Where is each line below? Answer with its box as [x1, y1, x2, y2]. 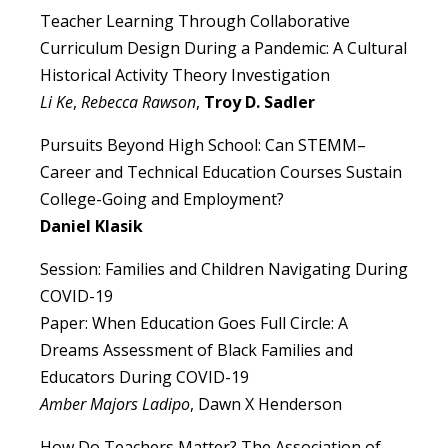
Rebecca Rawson [81, 91, 196, 114]
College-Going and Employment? [40, 188, 284, 211]
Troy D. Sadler [204, 91, 315, 114]
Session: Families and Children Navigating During [40, 258, 408, 281]
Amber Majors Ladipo [40, 393, 190, 416]
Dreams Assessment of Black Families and [40, 339, 353, 362]
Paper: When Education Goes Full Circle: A [40, 312, 348, 335]
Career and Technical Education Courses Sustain [40, 161, 402, 184]
